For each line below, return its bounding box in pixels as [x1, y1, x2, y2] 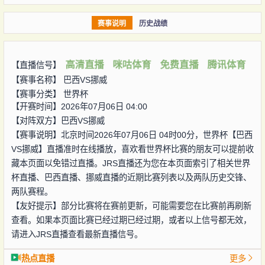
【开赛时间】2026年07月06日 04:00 [11, 101, 147, 111]
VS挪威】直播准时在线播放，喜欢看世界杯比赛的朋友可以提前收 [11, 144, 254, 154]
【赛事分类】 [11, 89, 63, 99]
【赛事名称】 [11, 75, 63, 85]
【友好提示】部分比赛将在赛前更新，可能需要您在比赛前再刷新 [11, 201, 251, 211]
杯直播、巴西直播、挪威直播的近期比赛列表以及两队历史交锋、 [11, 172, 251, 182]
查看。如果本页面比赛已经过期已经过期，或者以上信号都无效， [11, 215, 251, 225]
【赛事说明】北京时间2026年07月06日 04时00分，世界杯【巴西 [11, 130, 253, 140]
